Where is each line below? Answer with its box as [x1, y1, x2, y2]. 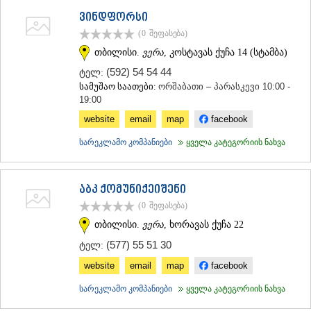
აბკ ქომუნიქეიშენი [79, 183, 186, 198]
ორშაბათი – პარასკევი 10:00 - [158, 81, 290, 92]
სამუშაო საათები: [79, 81, 158, 92]
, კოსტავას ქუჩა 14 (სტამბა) [164, 47, 287, 58]
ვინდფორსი [79, 10, 148, 25]
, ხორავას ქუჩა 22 [164, 219, 244, 230]
